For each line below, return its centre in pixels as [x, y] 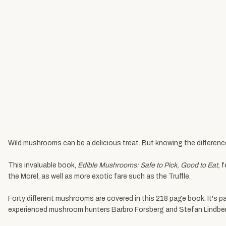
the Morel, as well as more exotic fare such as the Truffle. [99, 176]
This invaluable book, [43, 165]
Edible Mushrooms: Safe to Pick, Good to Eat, [149, 165]
